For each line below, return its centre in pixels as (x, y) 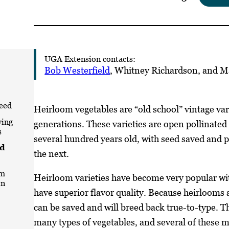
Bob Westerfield (77, 70)
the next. (52, 153)
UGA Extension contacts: (90, 59)
